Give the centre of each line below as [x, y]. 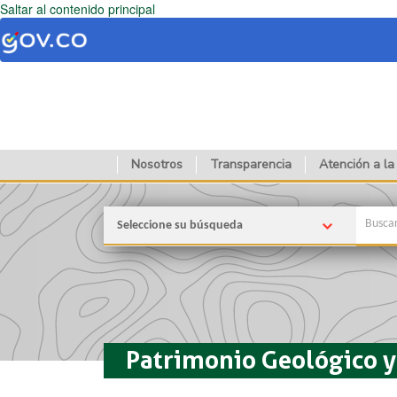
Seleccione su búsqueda [180, 225]
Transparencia [251, 164]
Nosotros [157, 164]
